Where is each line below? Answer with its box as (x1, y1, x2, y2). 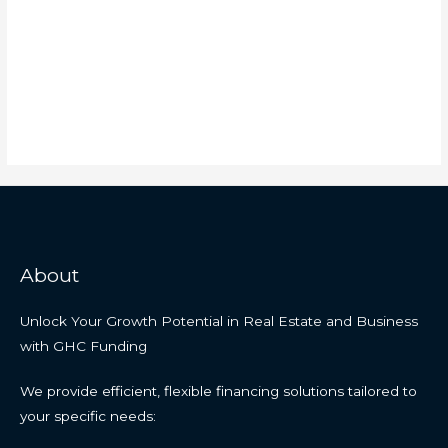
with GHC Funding (20, 337, 147, 354)
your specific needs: (20, 407, 156, 424)
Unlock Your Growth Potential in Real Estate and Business (20, 312, 418, 329)
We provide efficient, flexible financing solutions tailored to (20, 382, 417, 399)
